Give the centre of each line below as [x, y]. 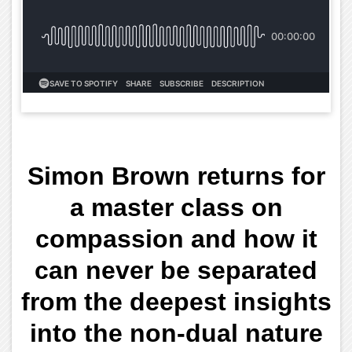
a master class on [176, 207]
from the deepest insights [176, 301]
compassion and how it [176, 238]
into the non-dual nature [176, 333]
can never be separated [176, 270]
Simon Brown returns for [176, 176]
